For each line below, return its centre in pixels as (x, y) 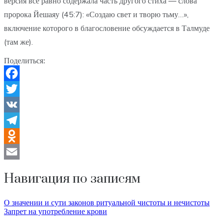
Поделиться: (25, 61)
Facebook (19, 89)
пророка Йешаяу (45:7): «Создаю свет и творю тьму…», (96, 14)
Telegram (18, 136)
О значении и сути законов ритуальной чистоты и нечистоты (107, 203)
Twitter (15, 105)
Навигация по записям (72, 179)
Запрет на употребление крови (55, 212)
